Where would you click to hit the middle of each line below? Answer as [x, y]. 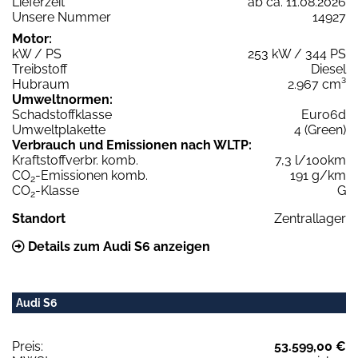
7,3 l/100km [310, 160]
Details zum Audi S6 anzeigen [117, 246]
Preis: [28, 346]
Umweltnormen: [62, 99]
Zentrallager [310, 218]
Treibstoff [40, 69]
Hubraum [41, 84]
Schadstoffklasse [62, 114]
